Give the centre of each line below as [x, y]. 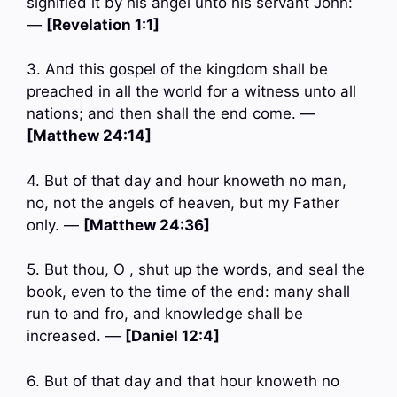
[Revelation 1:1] [103, 24]
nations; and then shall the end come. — [171, 114]
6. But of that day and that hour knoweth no [183, 381]
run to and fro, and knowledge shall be [165, 314]
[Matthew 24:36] [147, 225]
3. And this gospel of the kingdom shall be [177, 70]
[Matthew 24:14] [89, 136]
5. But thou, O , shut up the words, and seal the [196, 270]
